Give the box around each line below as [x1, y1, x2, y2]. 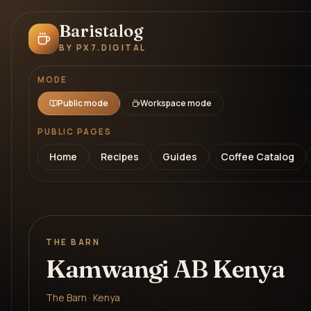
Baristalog [59, 21, 143, 41]
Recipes [101, 150, 139, 163]
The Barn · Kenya [46, 291, 120, 304]
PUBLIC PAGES [37, 126, 112, 137]
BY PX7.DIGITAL [59, 42, 146, 53]
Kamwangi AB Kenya [46, 253, 285, 284]
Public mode [58, 97, 108, 109]
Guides [162, 150, 197, 163]
